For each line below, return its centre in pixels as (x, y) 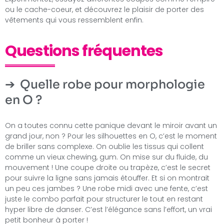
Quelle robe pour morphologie (112, 85)
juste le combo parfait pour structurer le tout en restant (104, 199)
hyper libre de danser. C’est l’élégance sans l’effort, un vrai (108, 210)
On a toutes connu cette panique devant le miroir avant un (111, 126)
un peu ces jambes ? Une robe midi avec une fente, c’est (106, 189)
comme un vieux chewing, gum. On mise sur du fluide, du (106, 157)
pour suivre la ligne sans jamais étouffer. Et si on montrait (107, 178)
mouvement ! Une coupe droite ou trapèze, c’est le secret (108, 168)
